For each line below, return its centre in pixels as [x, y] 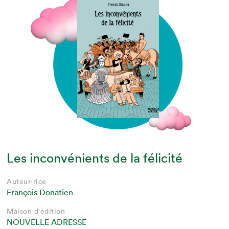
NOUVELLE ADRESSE [47, 222]
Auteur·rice [27, 182]
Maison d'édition [36, 211]
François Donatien [40, 192]
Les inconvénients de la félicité [95, 158]
